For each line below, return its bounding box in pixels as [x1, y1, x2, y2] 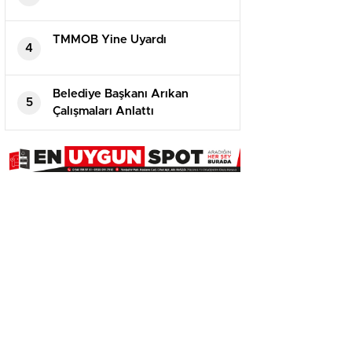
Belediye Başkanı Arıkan [53, 88, 189, 101]
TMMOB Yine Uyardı [53, 34, 167, 46]
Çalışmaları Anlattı [53, 105, 154, 118]
